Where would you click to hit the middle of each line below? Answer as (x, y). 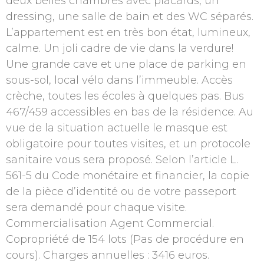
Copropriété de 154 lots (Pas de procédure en (125, 240)
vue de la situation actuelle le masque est (117, 128)
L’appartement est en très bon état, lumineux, (128, 33)
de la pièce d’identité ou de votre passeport (121, 192)
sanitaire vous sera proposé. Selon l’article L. (122, 160)
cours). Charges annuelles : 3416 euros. (108, 255)
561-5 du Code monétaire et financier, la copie (128, 176)
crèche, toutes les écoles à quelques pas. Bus (125, 96)
